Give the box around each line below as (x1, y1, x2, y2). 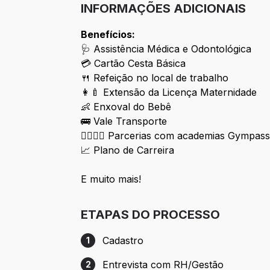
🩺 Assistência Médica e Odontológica (81, 43, 252, 55)
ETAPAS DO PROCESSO (81, 207, 221, 222)
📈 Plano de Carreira (81, 144, 175, 157)
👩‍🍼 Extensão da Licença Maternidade (81, 86, 257, 99)
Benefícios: (81, 28, 136, 41)
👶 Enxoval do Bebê (81, 101, 172, 113)
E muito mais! (81, 173, 142, 186)
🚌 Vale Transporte (81, 115, 168, 128)
